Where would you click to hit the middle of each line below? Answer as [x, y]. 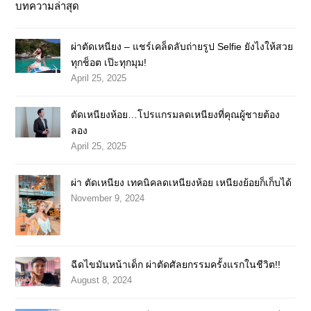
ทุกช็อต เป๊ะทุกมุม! [109, 63]
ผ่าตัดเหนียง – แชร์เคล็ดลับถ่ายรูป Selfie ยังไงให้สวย [182, 47]
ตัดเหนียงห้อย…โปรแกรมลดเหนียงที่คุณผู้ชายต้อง [176, 115]
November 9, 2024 [108, 199]
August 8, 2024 [102, 280]
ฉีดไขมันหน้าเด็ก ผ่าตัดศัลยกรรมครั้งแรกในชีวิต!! [176, 265]
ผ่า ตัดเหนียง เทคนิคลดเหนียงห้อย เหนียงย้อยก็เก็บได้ [182, 183]
